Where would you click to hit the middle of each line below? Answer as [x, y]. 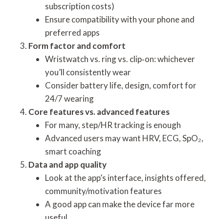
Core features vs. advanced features [99, 111]
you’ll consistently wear [88, 72]
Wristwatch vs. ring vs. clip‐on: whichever [120, 59]
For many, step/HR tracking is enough [113, 125]
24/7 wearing [69, 98]
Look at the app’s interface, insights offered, [125, 177]
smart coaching [73, 151]
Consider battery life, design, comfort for [121, 85]
